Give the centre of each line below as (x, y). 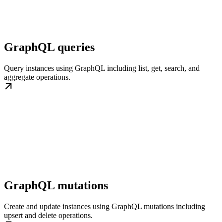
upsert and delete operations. (48, 215)
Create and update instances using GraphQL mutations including (105, 206)
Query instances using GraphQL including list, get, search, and (102, 68)
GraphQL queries (49, 47)
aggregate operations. (37, 77)
